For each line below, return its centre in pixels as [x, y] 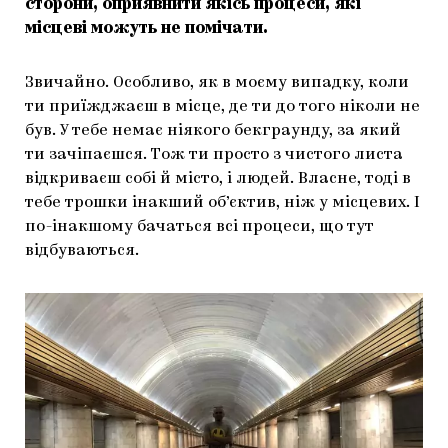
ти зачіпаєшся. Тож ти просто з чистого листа [214, 154]
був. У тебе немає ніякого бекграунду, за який [213, 130]
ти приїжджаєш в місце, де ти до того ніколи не [222, 106]
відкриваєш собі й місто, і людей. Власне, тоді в [218, 178]
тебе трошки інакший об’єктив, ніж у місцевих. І [222, 202]
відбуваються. [82, 250]
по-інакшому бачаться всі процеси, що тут [199, 226]
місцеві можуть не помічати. [146, 28]
